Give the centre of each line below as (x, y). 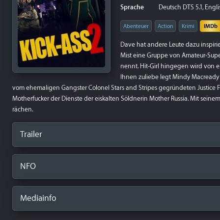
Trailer (31, 134)
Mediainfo (38, 198)
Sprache (132, 7)
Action (165, 26)
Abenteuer (136, 26)
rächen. (23, 109)
